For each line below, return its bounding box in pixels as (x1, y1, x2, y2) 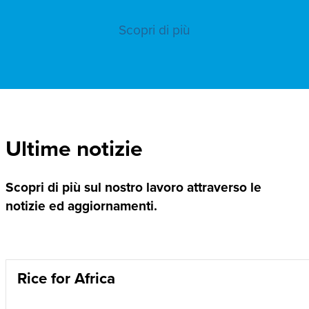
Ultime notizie (6, 132, 143, 165)
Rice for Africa (17, 266, 115, 290)
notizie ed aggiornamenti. (6, 195, 157, 216)
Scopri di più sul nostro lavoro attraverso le (6, 177, 261, 197)
